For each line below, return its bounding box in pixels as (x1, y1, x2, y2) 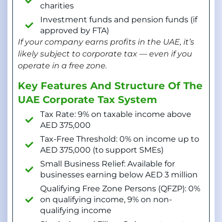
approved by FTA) (40, 25, 109, 35)
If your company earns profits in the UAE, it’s (18, 37, 194, 47)
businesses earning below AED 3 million (40, 170, 198, 180)
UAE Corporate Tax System (18, 94, 157, 106)
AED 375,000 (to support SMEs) (40, 145, 164, 155)
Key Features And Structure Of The (18, 80, 203, 92)
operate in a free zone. (18, 60, 107, 70)
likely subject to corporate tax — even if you (18, 49, 192, 58)
